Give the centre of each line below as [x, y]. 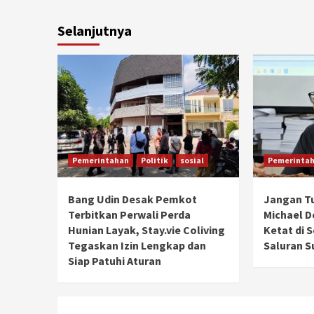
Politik [155, 161]
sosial [192, 161]
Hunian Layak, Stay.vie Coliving [146, 230]
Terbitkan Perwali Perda [129, 215]
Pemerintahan [101, 161]
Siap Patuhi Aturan [115, 261]
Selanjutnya [95, 31]
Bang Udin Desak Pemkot [132, 199]
